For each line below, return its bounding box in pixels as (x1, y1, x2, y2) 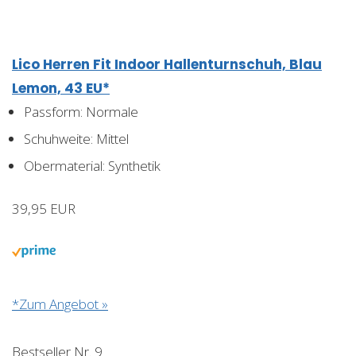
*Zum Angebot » (12, 294, 108, 313)
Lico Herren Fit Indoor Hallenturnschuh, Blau (12, 54, 322, 74)
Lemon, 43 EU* (12, 78, 110, 98)
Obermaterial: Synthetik (24, 156, 161, 175)
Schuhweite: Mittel (24, 129, 129, 148)
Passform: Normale (24, 102, 138, 121)
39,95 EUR (12, 199, 75, 218)
